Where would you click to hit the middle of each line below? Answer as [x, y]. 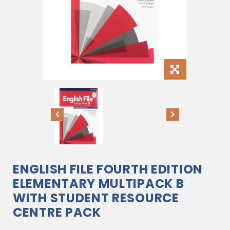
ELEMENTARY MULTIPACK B [99, 184]
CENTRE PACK [57, 212]
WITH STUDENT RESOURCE [96, 198]
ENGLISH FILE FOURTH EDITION [108, 169]
